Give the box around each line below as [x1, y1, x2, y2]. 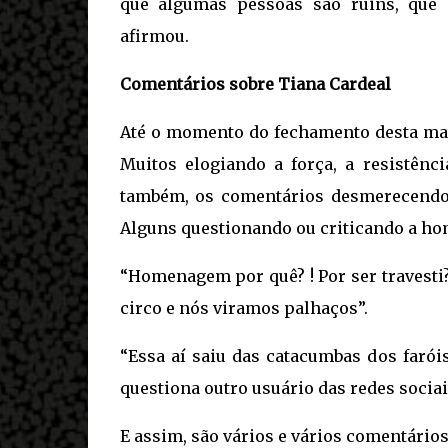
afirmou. [119, 25, 189, 46]
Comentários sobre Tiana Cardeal [119, 73, 391, 94]
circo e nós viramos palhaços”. [119, 297, 368, 318]
